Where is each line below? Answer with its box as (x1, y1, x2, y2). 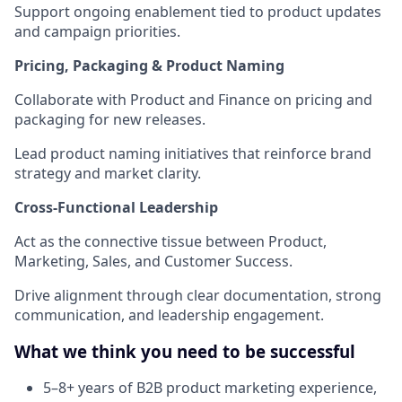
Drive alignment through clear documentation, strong (14, 285, 381, 305)
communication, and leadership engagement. (14, 305, 324, 325)
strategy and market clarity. (14, 163, 201, 183)
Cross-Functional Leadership (14, 197, 218, 217)
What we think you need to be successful (14, 339, 355, 363)
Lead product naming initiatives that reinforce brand (14, 144, 371, 163)
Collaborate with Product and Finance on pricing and (14, 90, 372, 109)
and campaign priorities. (14, 22, 180, 41)
